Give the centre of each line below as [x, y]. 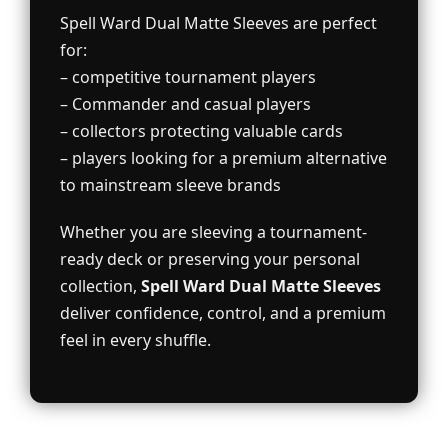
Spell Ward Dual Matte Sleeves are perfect [218, 23]
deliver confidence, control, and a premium [223, 313]
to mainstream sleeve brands [170, 185]
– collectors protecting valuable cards [201, 131]
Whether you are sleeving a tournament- [213, 232]
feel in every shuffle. [135, 340]
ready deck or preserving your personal [210, 259]
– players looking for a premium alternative [223, 158]
